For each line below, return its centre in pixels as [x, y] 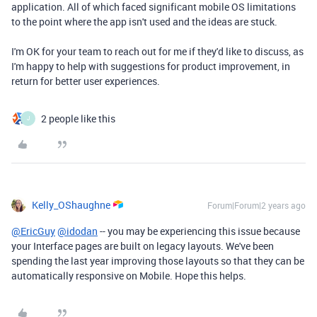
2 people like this [78, 118]
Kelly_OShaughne [71, 204]
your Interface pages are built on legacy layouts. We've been [143, 246]
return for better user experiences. [86, 81]
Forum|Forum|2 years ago [257, 205]
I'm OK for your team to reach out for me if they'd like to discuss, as [157, 51]
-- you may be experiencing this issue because [199, 231]
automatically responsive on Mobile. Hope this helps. [129, 275]
